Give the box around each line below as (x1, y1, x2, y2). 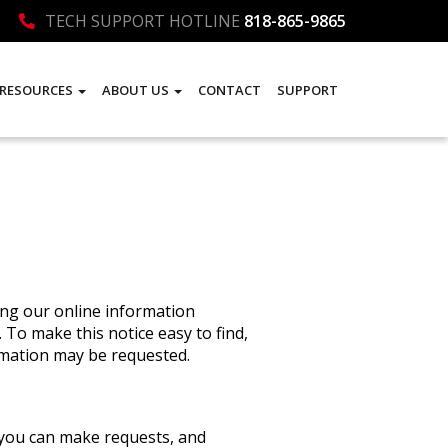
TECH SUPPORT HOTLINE (45, 10, 244, 32)
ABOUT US (102, 81, 172, 99)
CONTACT (198, 81, 261, 99)
